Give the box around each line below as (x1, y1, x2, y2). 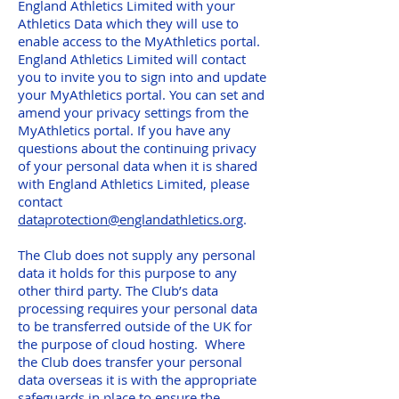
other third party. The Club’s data (18, 281, 218, 299)
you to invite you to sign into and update (18, 68, 266, 85)
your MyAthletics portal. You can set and (18, 85, 265, 103)
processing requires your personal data (18, 299, 257, 317)
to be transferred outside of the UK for (18, 317, 252, 335)
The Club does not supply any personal (18, 246, 256, 264)
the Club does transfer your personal (18, 353, 242, 370)
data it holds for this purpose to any (18, 264, 237, 281)
